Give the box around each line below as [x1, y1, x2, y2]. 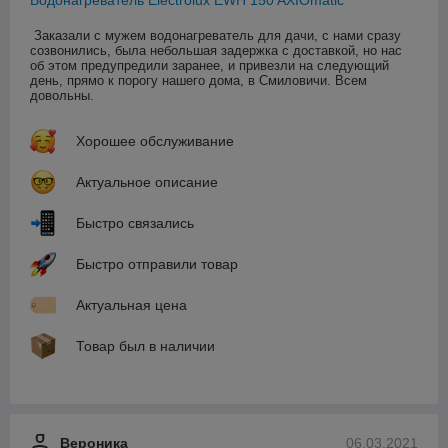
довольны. [30, 87, 94, 103]
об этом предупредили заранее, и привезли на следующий [30, 57, 389, 73]
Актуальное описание [76, 173, 218, 190]
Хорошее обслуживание [76, 132, 234, 149]
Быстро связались [76, 214, 194, 231]
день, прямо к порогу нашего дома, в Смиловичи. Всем [30, 72, 367, 88]
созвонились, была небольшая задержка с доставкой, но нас [30, 42, 402, 58]
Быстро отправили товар [76, 255, 238, 272]
